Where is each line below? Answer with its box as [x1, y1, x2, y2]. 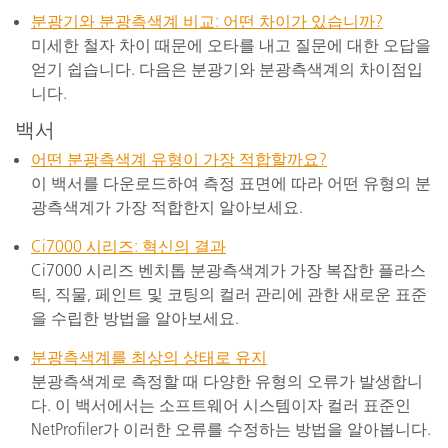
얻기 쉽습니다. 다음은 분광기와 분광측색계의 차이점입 [31, 59, 423, 79]
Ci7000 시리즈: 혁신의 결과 [31, 236, 226, 256]
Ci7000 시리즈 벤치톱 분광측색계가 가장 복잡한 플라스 [31, 260, 426, 280]
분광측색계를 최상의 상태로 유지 [31, 347, 267, 367]
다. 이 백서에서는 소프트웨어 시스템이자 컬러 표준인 [31, 395, 411, 415]
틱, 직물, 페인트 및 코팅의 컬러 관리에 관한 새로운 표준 [31, 284, 427, 304]
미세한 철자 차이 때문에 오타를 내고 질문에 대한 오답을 [31, 35, 431, 55]
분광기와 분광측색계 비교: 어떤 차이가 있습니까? [31, 11, 383, 31]
